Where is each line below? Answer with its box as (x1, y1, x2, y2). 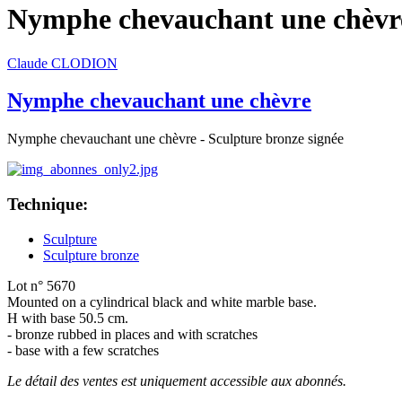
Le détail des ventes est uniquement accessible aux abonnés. (7, 372, 346, 389)
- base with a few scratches (7, 342, 159, 358)
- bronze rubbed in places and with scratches (7, 326, 258, 342)
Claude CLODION (7, 55, 118, 71)
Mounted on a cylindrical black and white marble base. (7, 293, 317, 310)
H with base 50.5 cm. (7, 310, 128, 326)
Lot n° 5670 (7, 277, 75, 293)
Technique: (7, 195, 88, 214)
